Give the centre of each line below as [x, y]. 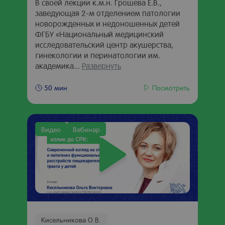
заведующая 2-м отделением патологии [108, 13]
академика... [59, 66]
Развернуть [101, 66]
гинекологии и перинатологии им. [98, 55]
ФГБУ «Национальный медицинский [99, 34]
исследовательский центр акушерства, [104, 44]
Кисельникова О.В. [71, 219]
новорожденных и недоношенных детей [107, 23]
